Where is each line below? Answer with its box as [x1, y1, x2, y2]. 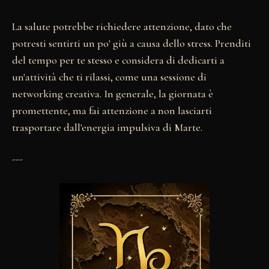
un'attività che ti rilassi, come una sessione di [12, 70, 207, 84]
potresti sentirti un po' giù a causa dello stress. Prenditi [12, 37, 251, 50]
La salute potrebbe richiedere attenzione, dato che [12, 20, 232, 34]
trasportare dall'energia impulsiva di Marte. [12, 121, 202, 134]
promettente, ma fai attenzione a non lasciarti [12, 104, 212, 118]
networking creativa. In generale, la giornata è [12, 87, 213, 101]
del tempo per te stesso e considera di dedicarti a [12, 53, 225, 67]
